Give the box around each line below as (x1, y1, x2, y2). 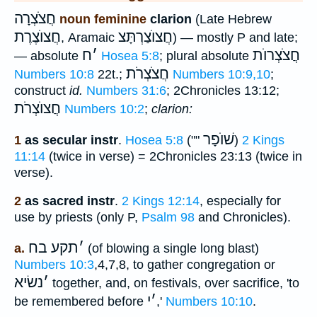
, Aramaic (61, 30, 118, 45)
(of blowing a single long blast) (84, 241, 259, 255)
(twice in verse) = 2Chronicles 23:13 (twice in (45, 149, 302, 163)
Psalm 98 (142, 210, 195, 225)
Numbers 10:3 (14, 257, 94, 272)
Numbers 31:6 (86, 83, 166, 98)
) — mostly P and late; (173, 30, 298, 45)
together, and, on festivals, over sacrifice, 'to (49, 275, 299, 290)
